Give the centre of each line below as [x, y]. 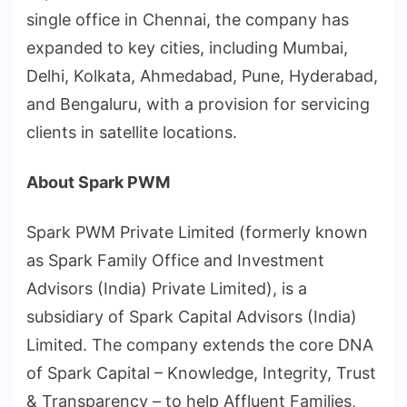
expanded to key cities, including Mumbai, [187, 48]
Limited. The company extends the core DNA [200, 345]
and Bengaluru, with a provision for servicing [198, 104]
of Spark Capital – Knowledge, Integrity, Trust [201, 373]
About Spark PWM [100, 183]
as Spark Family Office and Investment [175, 261]
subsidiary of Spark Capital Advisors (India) [192, 317]
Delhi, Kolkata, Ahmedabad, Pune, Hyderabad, [202, 76]
